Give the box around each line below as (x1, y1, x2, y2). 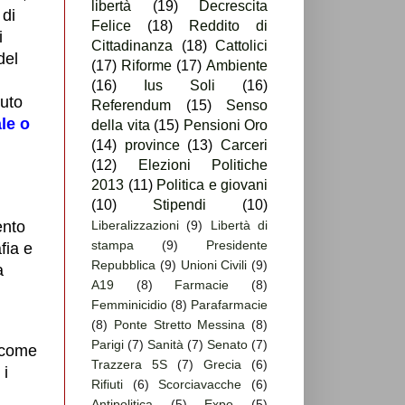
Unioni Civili (180, 258, 248, 273)
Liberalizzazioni (91, 218, 179, 233)
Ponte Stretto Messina (113, 317, 246, 333)
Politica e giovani (156, 177, 268, 193)
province (124, 137, 180, 154)
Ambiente (206, 58, 268, 74)
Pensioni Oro (183, 118, 268, 134)
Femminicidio (91, 297, 167, 313)
